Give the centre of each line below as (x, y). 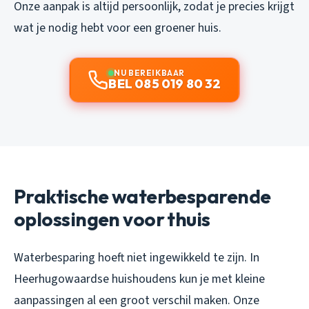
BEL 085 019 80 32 (165, 84)
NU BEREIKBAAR (149, 73)
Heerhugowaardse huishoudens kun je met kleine (139, 279)
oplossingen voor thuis (112, 219)
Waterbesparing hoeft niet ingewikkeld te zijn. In (137, 258)
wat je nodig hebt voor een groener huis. (118, 28)
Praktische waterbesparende (142, 197)
